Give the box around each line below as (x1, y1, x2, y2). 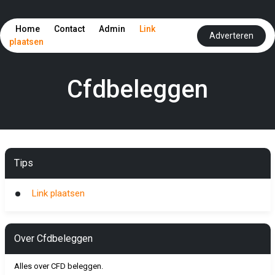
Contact (54, 24, 85, 34)
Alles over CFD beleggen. (14, 261, 103, 271)
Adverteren (209, 30, 254, 41)
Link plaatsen (31, 188, 85, 199)
